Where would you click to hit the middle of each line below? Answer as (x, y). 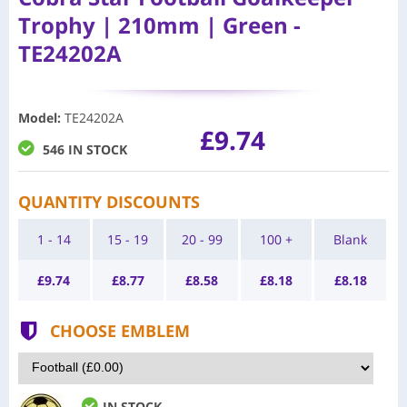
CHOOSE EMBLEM (120, 330)
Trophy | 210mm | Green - (159, 25)
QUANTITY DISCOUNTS (109, 201)
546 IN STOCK (85, 149)
